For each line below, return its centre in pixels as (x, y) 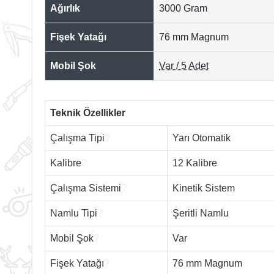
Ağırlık (65, 8)
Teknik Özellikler (88, 113)
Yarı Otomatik (202, 138)
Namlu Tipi (74, 213)
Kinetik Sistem (204, 188)
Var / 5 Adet (184, 65)
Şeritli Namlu (201, 213)
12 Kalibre (195, 163)
